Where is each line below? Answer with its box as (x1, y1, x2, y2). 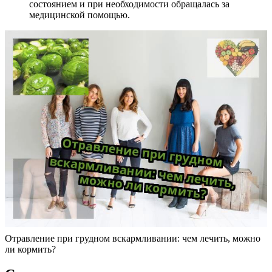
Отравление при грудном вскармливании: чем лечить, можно (5, 233, 260, 243)
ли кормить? (5, 243, 56, 254)
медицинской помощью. (29, 9, 130, 20)
